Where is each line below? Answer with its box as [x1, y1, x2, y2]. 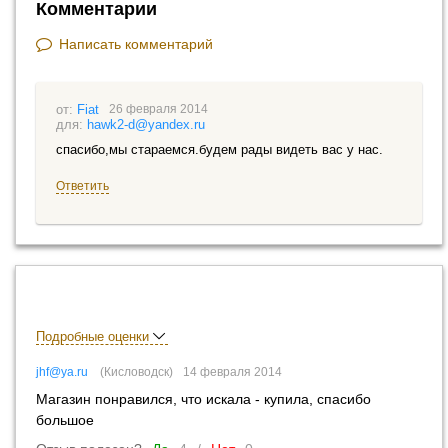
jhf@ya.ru [36, 365, 88, 379]
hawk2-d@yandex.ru [87, 117, 205, 132]
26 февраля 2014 [109, 102, 208, 116]
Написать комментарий [55, 36, 214, 52]
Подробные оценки [36, 329, 153, 344]
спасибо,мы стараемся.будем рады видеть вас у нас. [56, 142, 383, 157]
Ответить [56, 179, 109, 193]
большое [36, 412, 94, 428]
